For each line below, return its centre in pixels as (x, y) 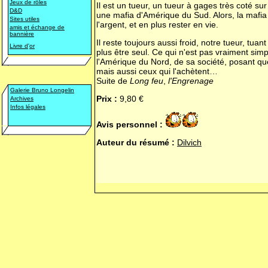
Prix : (107, 99)
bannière (22, 34)
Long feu (147, 81)
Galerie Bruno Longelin (42, 90)
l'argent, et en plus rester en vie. (157, 25)
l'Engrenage (191, 81)
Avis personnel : (130, 124)
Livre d (19, 46)
